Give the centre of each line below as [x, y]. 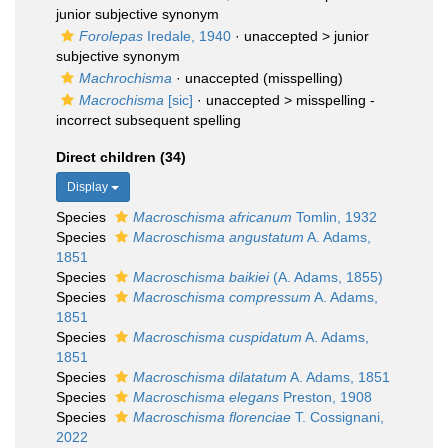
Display [89, 187]
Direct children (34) [121, 157]
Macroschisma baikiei [201, 277]
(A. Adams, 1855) [326, 277]
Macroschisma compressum [222, 297]
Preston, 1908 [325, 397]
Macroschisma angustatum [218, 237]
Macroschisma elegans [206, 397]
